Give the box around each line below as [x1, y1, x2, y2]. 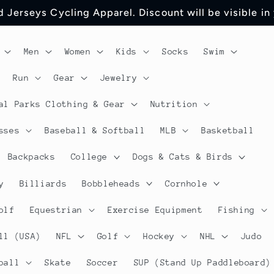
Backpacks [7, 152, 56, 162]
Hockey [143, 231, 176, 241]
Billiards [19, 178, 67, 188]
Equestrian [29, 204, 83, 215]
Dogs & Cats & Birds [133, 152, 233, 162]
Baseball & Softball [45, 125, 146, 136]
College [70, 152, 108, 162]
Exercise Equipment [108, 204, 203, 215]
